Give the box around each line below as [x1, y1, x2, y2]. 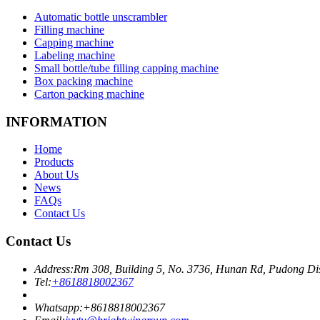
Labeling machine [34, 49, 115, 61]
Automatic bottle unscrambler [34, 10, 167, 23]
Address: [34, 262, 74, 275]
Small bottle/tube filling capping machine [34, 61, 219, 74]
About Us [34, 169, 79, 181]
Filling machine [34, 23, 104, 36]
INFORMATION [6, 114, 107, 129]
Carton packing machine [34, 87, 144, 100]
